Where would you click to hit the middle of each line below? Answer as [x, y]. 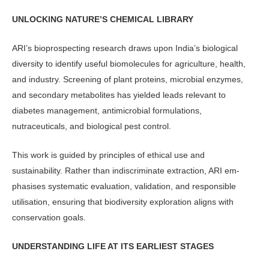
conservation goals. [49, 218]
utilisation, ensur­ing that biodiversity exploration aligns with [123, 202]
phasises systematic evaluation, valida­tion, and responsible [124, 186]
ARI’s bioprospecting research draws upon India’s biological [125, 48]
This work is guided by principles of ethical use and [108, 155]
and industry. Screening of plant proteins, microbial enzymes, [128, 80]
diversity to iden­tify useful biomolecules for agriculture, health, [129, 64]
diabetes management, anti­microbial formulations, [107, 111]
